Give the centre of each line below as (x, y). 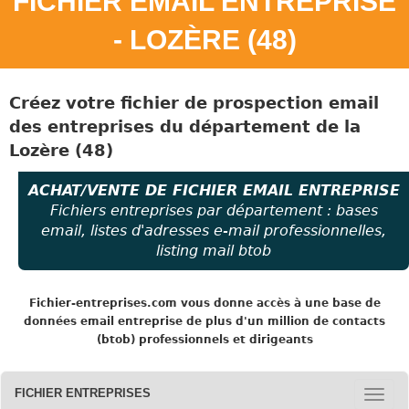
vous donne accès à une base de (280, 303)
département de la (272, 126)
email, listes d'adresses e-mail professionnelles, (214, 230)
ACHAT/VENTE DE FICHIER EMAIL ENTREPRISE (214, 190)
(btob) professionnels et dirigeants (204, 339)
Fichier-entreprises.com (105, 303)
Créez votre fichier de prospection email (194, 102)
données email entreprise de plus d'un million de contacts (204, 321)
